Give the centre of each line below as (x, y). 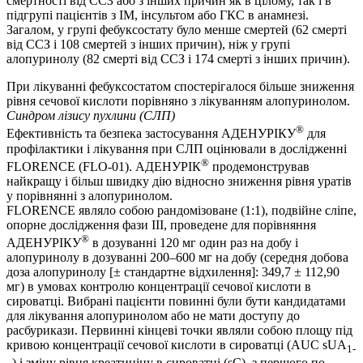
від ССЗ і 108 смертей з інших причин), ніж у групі (148, 45)
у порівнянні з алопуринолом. (90, 195)
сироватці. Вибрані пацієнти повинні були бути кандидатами (176, 301)
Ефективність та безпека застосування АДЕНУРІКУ (151, 134)
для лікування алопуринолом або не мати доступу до (153, 316)
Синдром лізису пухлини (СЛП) (91, 116)
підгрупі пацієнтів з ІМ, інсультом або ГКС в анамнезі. (158, 15)
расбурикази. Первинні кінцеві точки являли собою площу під (179, 331)
